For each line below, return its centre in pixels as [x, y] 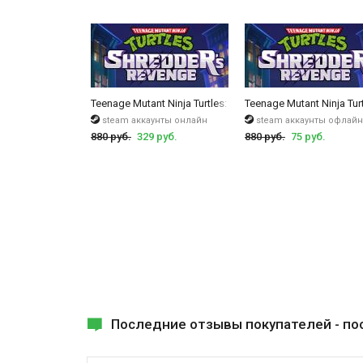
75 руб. [308, 136]
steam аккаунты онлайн [155, 120]
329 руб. [157, 136]
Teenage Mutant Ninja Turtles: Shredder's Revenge [207, 103]
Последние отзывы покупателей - [227, 324]
